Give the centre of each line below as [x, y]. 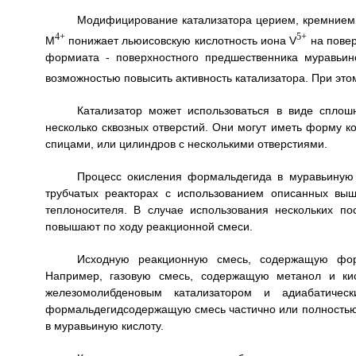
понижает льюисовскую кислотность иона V [181, 40]
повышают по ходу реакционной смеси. [149, 226]
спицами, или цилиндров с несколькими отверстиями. [186, 143]
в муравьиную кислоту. [104, 325]
